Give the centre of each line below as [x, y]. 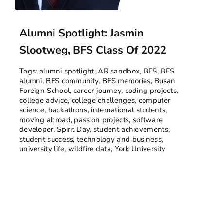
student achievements [131, 130]
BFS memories [126, 81]
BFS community [72, 81]
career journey [97, 91]
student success [46, 139]
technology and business [119, 139]
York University [140, 149]
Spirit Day [73, 130]
